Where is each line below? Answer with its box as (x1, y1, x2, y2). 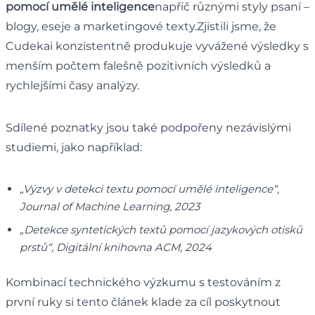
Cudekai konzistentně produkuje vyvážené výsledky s (6, 39, 309, 53)
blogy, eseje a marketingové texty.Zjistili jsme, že (6, 19, 276, 33)
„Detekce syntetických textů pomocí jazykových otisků (20, 222, 302, 236)
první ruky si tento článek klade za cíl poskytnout (6, 295, 281, 309)
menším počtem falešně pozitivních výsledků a (6, 58, 271, 72)
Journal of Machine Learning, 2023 (20, 199, 200, 213)
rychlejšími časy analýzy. (6, 78, 139, 92)
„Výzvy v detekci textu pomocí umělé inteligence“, (20, 181, 279, 195)
